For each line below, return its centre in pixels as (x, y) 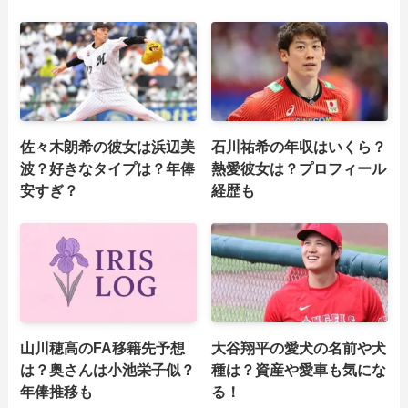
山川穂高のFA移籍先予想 (103, 347)
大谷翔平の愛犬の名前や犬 (299, 347)
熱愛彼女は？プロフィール (299, 168)
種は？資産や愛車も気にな (299, 369)
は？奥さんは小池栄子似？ (108, 369)
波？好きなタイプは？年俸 (108, 168)
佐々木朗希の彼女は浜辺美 (108, 146)
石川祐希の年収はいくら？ (299, 146)
